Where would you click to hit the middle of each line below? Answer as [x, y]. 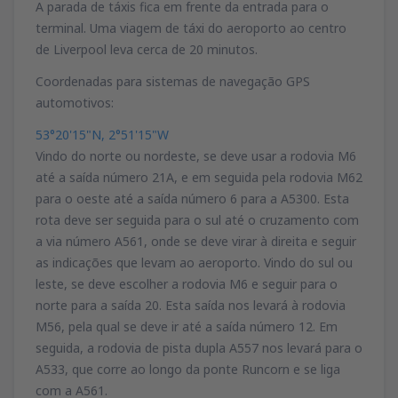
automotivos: [75, 102]
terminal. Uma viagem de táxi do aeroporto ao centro [191, 28]
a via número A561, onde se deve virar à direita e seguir [196, 241]
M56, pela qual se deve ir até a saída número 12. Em [187, 326]
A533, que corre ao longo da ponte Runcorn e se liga [188, 369]
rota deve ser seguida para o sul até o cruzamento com [197, 219]
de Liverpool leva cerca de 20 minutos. [147, 49]
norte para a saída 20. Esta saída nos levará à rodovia [191, 305]
